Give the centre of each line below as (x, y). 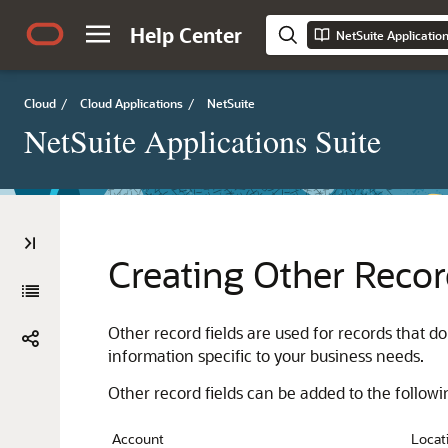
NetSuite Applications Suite (202, 140)
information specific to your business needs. (266, 355)
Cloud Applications (131, 103)
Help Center (186, 35)
